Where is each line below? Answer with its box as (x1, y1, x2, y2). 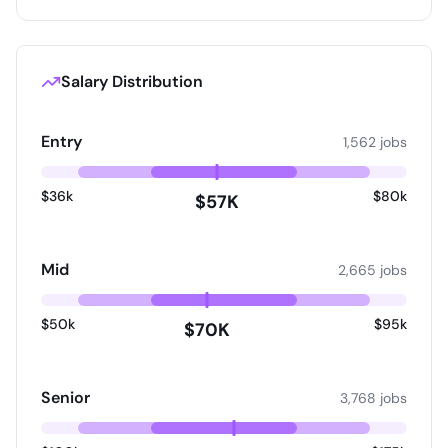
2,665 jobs (338, 261, 407, 279)
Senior (41, 387, 90, 408)
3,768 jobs (340, 389, 407, 407)
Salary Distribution (61, 71, 203, 92)
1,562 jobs (343, 133, 407, 151)
